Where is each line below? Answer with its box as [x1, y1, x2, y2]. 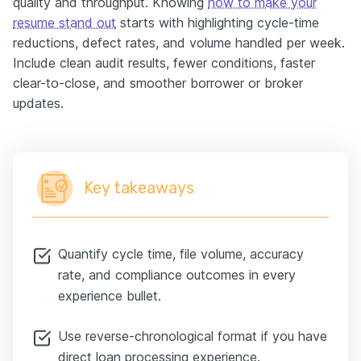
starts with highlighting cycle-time [116, 14, 319, 31]
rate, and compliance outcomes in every [58, 266, 296, 283]
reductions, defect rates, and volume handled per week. [13, 34, 345, 51]
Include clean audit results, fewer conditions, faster [13, 54, 315, 71]
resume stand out [13, 14, 116, 31]
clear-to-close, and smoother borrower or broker [13, 74, 303, 91]
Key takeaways [84, 177, 194, 197]
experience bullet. [58, 287, 161, 304]
